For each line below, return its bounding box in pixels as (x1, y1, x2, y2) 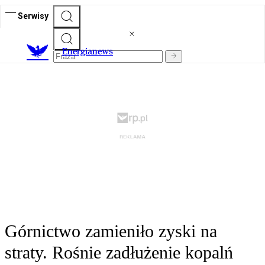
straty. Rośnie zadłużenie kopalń (5, 243, 233, 263)
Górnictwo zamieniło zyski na (5, 221, 217, 241)
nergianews (67, 46, 113, 57)
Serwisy (18, 11, 49, 21)
